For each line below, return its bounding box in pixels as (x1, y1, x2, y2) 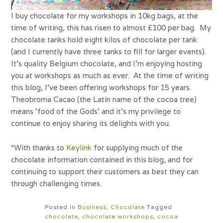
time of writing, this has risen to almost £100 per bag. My (11, 22, 212, 32)
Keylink (66, 142, 92, 152)
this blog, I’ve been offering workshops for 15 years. (11, 82, 192, 92)
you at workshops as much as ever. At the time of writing (11, 70, 209, 80)
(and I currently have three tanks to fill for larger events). (11, 46, 209, 56)
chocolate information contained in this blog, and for (11, 154, 193, 164)
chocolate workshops (82, 212, 153, 220)
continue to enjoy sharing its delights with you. (11, 118, 171, 128)
